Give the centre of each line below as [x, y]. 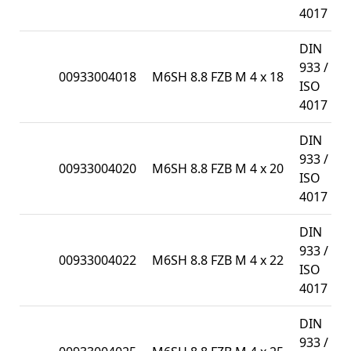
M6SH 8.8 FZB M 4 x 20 [218, 168]
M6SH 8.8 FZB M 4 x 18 [218, 76]
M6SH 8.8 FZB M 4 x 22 [218, 260]
